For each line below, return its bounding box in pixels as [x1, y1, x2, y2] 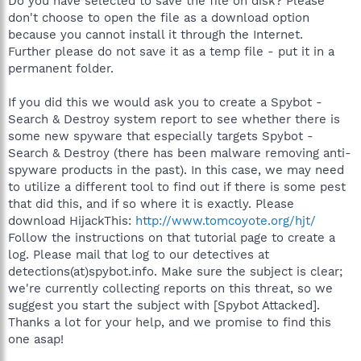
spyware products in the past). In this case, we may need [8, 163, 344, 177]
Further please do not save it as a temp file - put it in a [8, 44, 334, 59]
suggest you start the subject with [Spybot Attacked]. [8, 298, 320, 313]
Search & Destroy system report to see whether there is [8, 112, 340, 127]
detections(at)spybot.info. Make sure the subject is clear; [8, 264, 342, 279]
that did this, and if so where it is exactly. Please [8, 197, 294, 211]
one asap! [8, 332, 64, 346]
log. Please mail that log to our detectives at [8, 247, 269, 262]
